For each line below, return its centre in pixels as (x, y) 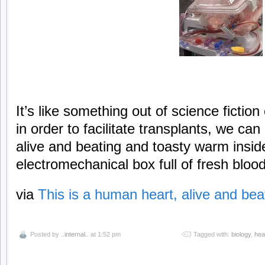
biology (241, 235)
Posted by (46, 235)
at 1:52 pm (105, 235)
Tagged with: (212, 235)
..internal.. (75, 235)
